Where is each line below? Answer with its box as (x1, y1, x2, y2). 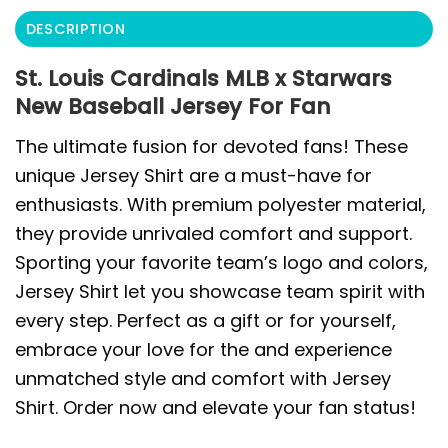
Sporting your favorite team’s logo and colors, (15, 249, 428, 275)
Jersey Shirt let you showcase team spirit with (15, 278, 425, 304)
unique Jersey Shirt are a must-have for (15, 162, 372, 188)
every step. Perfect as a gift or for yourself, (15, 307, 396, 333)
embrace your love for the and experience (15, 336, 392, 362)
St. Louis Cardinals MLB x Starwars (15, 63, 392, 95)
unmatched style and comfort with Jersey (15, 365, 391, 391)
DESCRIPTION (25, 19, 125, 40)
